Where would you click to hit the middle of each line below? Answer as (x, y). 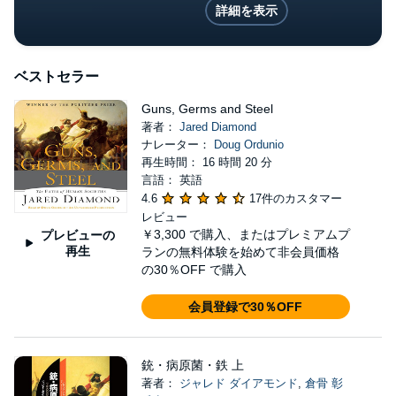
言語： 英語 (171, 180)
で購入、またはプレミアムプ (269, 234)
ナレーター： (177, 145)
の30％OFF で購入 (194, 270)
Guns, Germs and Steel (207, 109)
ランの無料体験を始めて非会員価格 (240, 252)
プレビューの (77, 235)
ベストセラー (57, 76)
